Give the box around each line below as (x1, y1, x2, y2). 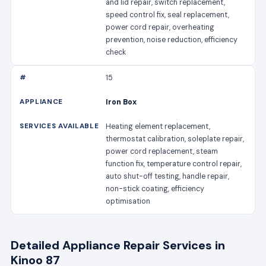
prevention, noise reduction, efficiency (106, 34, 238, 45)
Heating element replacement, (106, 121, 211, 131)
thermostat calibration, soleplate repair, (106, 134, 245, 144)
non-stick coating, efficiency (106, 183, 205, 194)
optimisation (106, 196, 151, 206)
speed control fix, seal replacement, (106, 9, 230, 20)
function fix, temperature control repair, (106, 159, 242, 169)
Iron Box (106, 97, 137, 107)
